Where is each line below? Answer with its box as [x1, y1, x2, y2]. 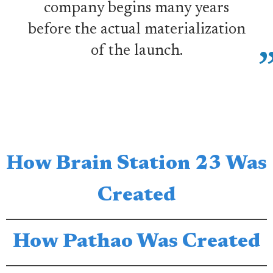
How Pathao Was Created [12, 232, 261, 252]
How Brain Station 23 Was [6, 154, 267, 174]
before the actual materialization [27, 22, 246, 38]
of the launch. [90, 43, 183, 59]
